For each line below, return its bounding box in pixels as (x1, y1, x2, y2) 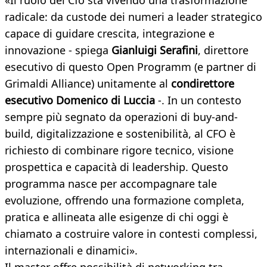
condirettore (168, 76, 234, 91)
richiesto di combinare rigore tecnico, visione (5, 143, 234, 158)
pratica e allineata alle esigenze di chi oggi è (5, 210, 228, 225)
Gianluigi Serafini (111, 43, 198, 58)
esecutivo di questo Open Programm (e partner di (5, 60, 256, 74)
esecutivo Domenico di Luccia (5, 93, 158, 108)
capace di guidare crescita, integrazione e (5, 26, 215, 41)
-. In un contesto (158, 93, 241, 108)
